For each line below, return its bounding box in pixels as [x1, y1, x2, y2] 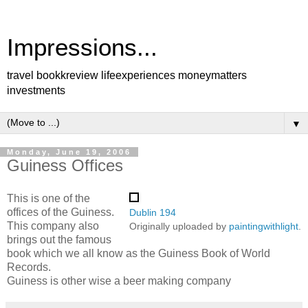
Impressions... [7, 34, 157, 60]
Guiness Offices [7, 156, 123, 175]
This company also [7, 219, 99, 232]
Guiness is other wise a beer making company [7, 274, 231, 287]
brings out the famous [7, 233, 111, 245]
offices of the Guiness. [7, 206, 114, 218]
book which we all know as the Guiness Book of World [7, 247, 270, 259]
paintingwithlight [229, 220, 298, 232]
